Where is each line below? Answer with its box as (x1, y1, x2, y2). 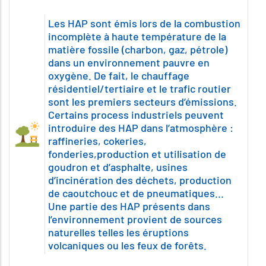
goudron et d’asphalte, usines (47, 160, 188, 173)
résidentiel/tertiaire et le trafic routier (47, 82, 231, 95)
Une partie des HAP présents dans (47, 199, 210, 213)
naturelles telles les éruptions (47, 226, 189, 239)
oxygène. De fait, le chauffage (47, 69, 189, 82)
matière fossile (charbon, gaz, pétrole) (47, 43, 227, 56)
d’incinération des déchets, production (47, 173, 232, 186)
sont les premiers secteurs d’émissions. (47, 95, 237, 108)
